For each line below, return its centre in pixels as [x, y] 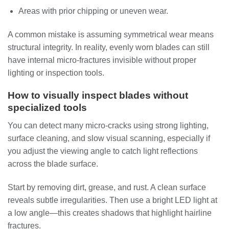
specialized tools [47, 108]
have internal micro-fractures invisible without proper [102, 60]
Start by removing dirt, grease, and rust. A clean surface [107, 187]
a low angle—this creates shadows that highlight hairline [110, 213]
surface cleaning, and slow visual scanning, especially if [109, 138]
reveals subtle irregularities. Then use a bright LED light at [112, 200]
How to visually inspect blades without [98, 96]
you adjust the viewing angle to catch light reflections [103, 151]
